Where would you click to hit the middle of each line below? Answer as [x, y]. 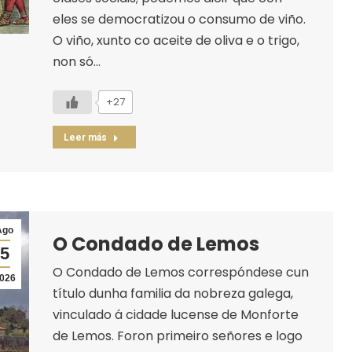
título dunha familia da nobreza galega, [172, 293]
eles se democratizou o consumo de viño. [179, 19]
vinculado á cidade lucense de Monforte [175, 314]
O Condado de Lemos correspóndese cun [180, 272]
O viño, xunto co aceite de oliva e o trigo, [176, 40]
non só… [76, 61]
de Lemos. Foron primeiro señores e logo [177, 335]
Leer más [85, 137]
